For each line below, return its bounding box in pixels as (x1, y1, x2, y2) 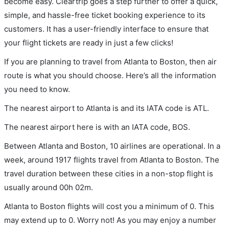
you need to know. (4, 84, 70, 94)
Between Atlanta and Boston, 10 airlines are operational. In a (4, 141, 220, 151)
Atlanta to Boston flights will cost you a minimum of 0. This (4, 201, 214, 211)
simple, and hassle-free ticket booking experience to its (4, 10, 205, 20)
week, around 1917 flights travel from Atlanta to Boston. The (4, 154, 219, 165)
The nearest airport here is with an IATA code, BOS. (4, 122, 190, 132)
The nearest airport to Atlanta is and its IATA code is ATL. (4, 103, 209, 113)
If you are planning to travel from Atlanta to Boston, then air (4, 56, 217, 66)
